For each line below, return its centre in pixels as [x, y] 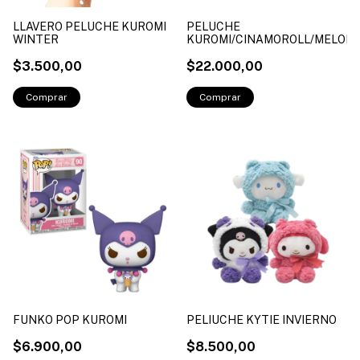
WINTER [36, 39]
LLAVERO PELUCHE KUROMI [90, 26]
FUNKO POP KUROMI [70, 319]
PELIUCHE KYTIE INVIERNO [262, 319]
